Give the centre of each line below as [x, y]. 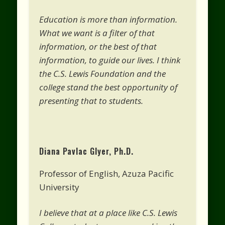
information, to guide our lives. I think [110, 60]
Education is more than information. [108, 19]
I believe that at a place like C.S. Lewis [108, 212]
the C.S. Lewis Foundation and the [103, 73]
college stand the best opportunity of [108, 87]
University [60, 187]
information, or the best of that [98, 46]
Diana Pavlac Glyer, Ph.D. [87, 151]
